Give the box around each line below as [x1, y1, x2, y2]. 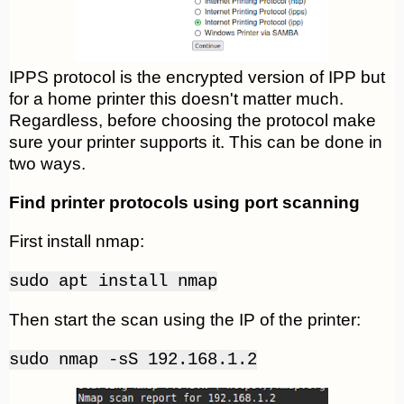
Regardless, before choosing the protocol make [9, 111, 376, 131]
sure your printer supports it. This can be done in [9, 133, 382, 152]
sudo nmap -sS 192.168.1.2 [9, 350, 257, 371]
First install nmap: [9, 232, 144, 252]
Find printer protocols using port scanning [9, 193, 360, 213]
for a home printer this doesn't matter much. [9, 89, 344, 109]
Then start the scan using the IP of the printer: [9, 310, 361, 330]
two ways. [9, 154, 86, 174]
